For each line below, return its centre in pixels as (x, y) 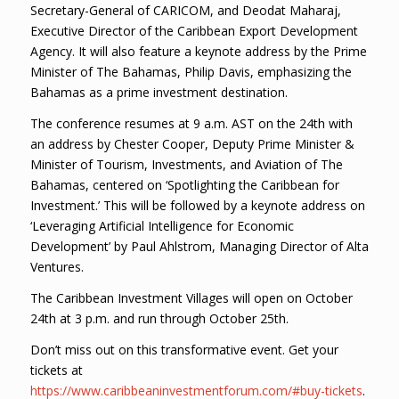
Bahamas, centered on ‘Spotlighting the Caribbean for (184, 185)
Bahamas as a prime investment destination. (159, 93)
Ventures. (57, 267)
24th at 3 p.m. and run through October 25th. (159, 318)
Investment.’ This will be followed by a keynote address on (197, 206)
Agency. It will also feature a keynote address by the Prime (198, 52)
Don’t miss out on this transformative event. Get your (184, 349)
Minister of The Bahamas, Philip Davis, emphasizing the (191, 72)
